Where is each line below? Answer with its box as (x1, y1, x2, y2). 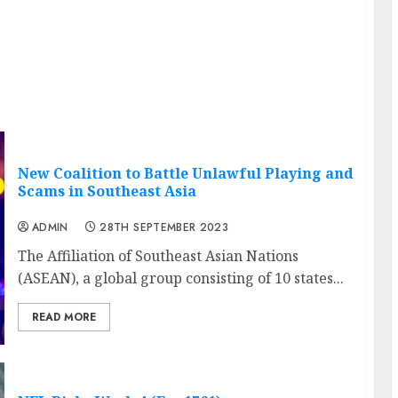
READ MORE (31, 308, 96, 325)
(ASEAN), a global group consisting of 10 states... (17, 267, 344, 288)
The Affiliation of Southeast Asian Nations (17, 245, 298, 266)
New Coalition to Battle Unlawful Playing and (17, 163, 354, 183)
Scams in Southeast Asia (17, 180, 196, 201)
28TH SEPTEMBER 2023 (99, 219, 229, 235)
